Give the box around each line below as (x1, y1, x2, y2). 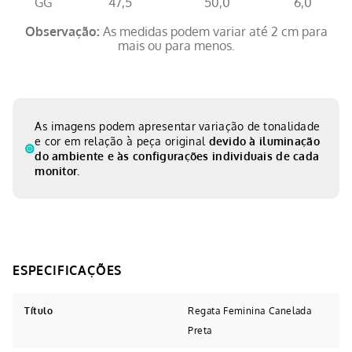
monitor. (35, 164, 80, 178)
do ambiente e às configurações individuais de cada (35, 149, 320, 163)
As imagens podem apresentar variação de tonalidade (35, 119, 321, 134)
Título (24, 305, 53, 317)
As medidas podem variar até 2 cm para (99, 24, 328, 40)
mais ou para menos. (117, 38, 235, 54)
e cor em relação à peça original (35, 134, 209, 148)
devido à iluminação (208, 134, 320, 148)
